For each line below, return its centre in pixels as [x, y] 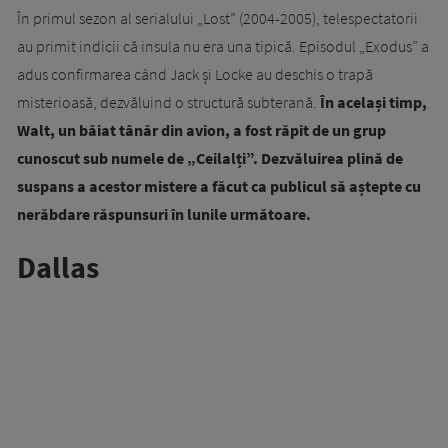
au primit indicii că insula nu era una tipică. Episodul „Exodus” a [223, 46]
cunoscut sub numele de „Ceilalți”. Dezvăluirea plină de [210, 158]
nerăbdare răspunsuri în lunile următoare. [164, 214]
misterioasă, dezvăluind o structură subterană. [167, 102]
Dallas [58, 267]
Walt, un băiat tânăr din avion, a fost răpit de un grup [201, 130]
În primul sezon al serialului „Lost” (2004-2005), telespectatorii [217, 18]
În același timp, [372, 102]
